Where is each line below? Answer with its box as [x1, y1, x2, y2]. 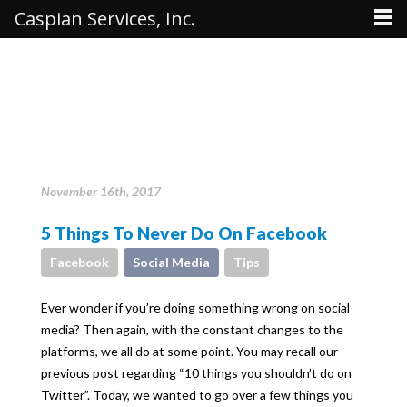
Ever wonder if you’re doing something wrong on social [41, 300, 350, 315]
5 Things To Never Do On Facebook [41, 223, 327, 243]
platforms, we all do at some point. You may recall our [41, 343, 338, 359]
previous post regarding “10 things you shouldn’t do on [41, 365, 352, 381]
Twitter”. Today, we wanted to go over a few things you [41, 387, 353, 402]
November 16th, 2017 [41, 184, 161, 199]
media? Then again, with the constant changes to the [41, 322, 343, 337]
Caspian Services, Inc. [15, 6, 195, 31]
